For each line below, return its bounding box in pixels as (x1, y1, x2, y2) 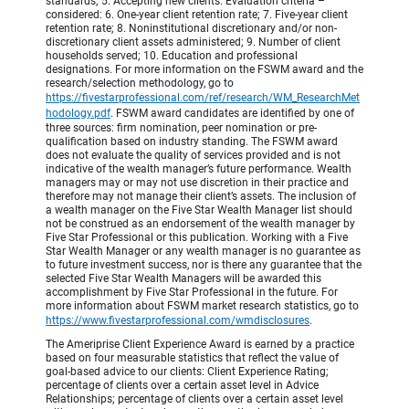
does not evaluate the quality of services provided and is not (46, 148, 341, 162)
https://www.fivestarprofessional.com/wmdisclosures (46, 313, 309, 327)
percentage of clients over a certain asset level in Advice (46, 378, 319, 392)
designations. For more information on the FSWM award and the (46, 62, 363, 76)
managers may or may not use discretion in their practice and (46, 175, 349, 189)
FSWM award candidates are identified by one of (113, 106, 354, 120)
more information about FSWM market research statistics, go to (46, 299, 359, 312)
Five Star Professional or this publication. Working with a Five (46, 230, 348, 244)
